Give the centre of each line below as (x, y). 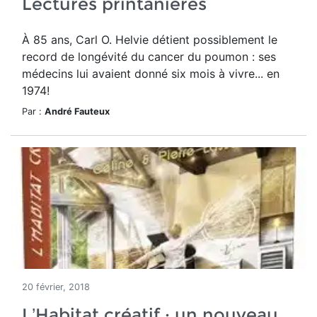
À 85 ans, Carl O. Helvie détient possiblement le (150, 40)
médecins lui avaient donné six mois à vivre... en (151, 74)
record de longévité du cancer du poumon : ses (149, 57)
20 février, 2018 (56, 287)
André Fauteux (77, 111)
